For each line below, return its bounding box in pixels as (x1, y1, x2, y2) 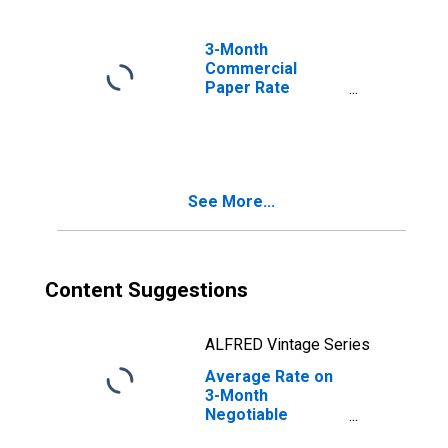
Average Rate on (205, 367, 333, 386)
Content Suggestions (45, 278, 248, 302)
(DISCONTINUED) (205, 97, 333, 116)
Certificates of (205, 424, 317, 443)
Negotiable (205, 405, 288, 424)
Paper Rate (205, 78, 290, 97)
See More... (188, 192, 275, 211)
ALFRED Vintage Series (205, 335, 370, 354)
